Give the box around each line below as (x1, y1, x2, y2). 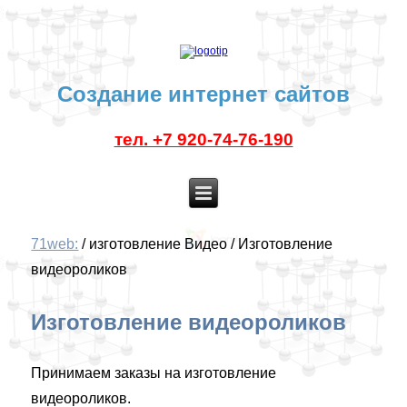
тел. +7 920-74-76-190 (114, 130, 293, 149)
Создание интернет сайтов (57, 82, 350, 106)
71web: (31, 236, 79, 252)
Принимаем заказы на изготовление (31, 365, 277, 381)
